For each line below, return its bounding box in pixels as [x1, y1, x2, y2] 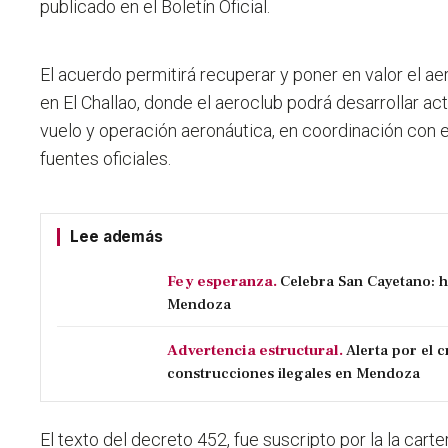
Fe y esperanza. [167, 271, 278, 292]
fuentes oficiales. [40, 148, 172, 170]
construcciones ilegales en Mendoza [167, 363, 421, 384]
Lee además [70, 227, 163, 247]
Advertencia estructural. [167, 340, 344, 361]
